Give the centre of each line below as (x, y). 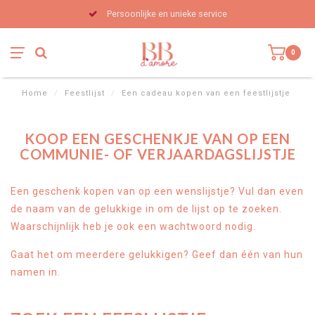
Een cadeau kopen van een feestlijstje (206, 93)
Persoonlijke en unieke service (166, 14)
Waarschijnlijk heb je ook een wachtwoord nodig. (133, 226)
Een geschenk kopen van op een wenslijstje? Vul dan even (157, 191)
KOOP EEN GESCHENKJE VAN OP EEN (157, 139)
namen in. (36, 272)
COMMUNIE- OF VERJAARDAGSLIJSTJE (157, 154)
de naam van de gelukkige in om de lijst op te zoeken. (146, 209)
